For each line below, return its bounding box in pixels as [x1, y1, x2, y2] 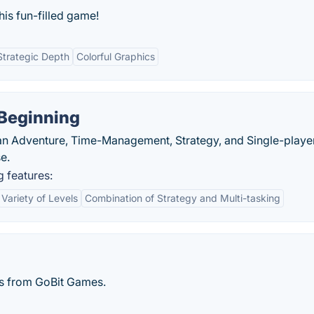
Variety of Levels [1, 192, 78, 204]
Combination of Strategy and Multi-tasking [85, 192, 280, 204]
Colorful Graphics [76, 50, 155, 62]
